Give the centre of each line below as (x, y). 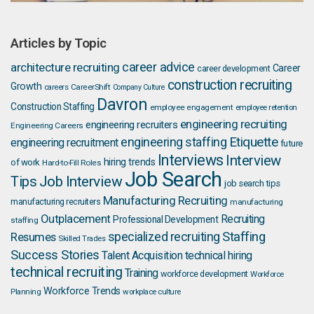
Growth (26, 87)
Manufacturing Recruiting (165, 201)
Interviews (190, 161)
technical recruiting (66, 273)
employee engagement (191, 108)
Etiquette (253, 142)
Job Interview (80, 182)
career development (233, 69)
